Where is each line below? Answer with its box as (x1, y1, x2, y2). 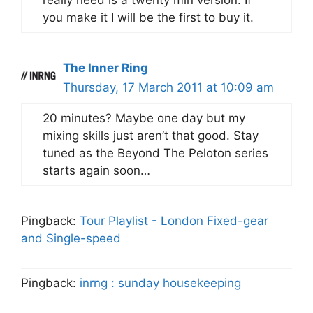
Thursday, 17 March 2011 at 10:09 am (63, 80, 274, 94)
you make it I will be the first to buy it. (43, 10, 254, 24)
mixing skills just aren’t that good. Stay (43, 128, 259, 143)
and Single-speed (21, 231, 121, 245)
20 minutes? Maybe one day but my (43, 110, 245, 125)
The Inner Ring (63, 60, 148, 75)
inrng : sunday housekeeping (80, 275, 241, 290)
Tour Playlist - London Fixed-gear (80, 213, 268, 228)
